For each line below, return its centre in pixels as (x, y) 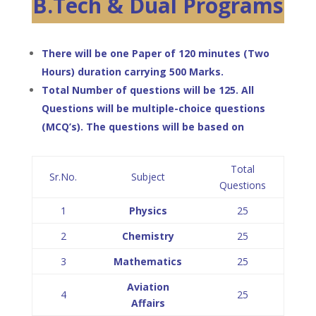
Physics (148, 211)
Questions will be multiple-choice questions (153, 108)
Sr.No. (63, 177)
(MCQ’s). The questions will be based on (142, 127)
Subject (148, 177)
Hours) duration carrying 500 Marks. (132, 72)
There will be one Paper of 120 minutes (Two (155, 53)
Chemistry (148, 236)
